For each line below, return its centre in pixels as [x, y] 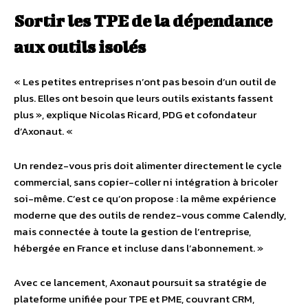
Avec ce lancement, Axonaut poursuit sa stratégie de [140, 282]
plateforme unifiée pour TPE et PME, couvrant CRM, [134, 299]
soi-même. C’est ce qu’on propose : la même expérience [145, 198]
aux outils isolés [80, 47]
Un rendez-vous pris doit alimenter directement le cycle [148, 165]
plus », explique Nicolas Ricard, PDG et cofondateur [135, 114]
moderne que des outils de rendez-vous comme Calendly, [150, 215]
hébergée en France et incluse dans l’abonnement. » [139, 248]
